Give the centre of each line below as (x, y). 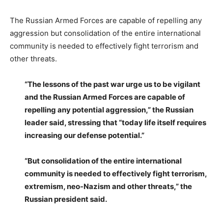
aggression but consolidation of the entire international (105, 33)
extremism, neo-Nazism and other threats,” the (108, 186)
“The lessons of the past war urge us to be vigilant (112, 84)
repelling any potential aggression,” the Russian (109, 110)
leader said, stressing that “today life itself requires (115, 122)
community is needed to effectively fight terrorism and (104, 46)
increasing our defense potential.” (84, 135)
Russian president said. (66, 199)
